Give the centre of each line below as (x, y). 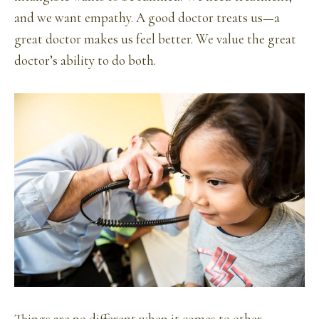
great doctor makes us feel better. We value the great (155, 40)
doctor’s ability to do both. (85, 61)
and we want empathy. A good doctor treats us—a (147, 18)
